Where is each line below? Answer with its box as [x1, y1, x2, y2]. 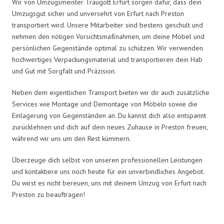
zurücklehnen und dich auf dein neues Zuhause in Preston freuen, [12, 122, 207, 131]
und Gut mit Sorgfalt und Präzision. [12, 66, 116, 75]
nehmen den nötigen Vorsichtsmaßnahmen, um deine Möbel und [12, 31, 204, 41]
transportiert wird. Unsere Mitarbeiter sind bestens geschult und [12, 20, 203, 29]
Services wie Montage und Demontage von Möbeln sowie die [12, 99, 197, 108]
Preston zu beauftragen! [12, 189, 85, 199]
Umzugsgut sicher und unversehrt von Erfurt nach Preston [12, 8, 184, 18]
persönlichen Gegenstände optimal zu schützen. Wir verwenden [12, 43, 203, 52]
